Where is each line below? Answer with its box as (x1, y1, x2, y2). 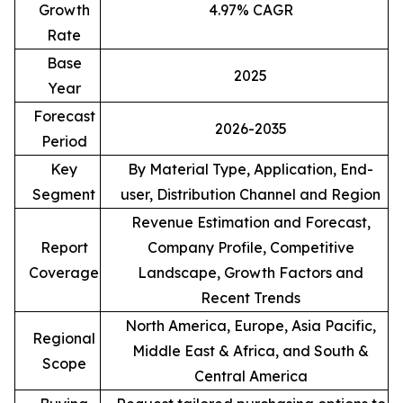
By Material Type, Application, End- (128, 159, 373, 178)
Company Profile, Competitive (147, 237, 354, 256)
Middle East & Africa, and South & (132, 341, 369, 360)
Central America (193, 366, 308, 385)
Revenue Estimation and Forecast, (130, 212, 371, 231)
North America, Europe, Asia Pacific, (125, 316, 376, 335)
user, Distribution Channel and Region (121, 184, 381, 203)
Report (40, 237, 88, 256)
